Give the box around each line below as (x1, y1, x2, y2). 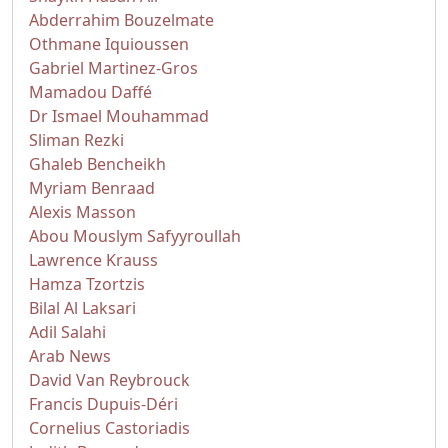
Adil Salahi (29, 321, 106, 343)
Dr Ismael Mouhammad (29, 105, 209, 127)
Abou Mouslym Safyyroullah (29, 225, 241, 247)
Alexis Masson (29, 201, 136, 223)
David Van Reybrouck (29, 369, 190, 391)
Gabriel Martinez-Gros (29, 57, 198, 79)
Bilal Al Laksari (29, 297, 136, 319)
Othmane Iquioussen (29, 33, 189, 55)
